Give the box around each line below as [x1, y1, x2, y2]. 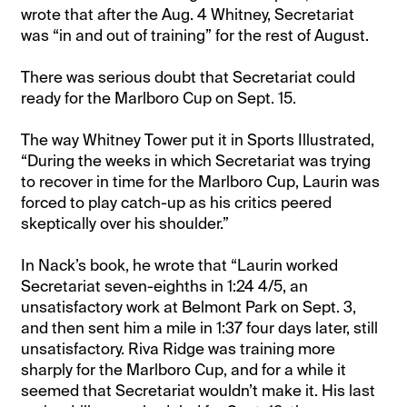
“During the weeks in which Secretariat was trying [21, 150, 372, 171]
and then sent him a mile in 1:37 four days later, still [21, 317, 379, 338]
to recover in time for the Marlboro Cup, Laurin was [21, 171, 381, 192]
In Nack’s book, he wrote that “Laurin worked [21, 254, 339, 275]
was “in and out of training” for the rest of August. [21, 25, 370, 45]
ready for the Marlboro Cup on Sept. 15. [21, 87, 297, 108]
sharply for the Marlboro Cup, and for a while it [21, 359, 347, 380]
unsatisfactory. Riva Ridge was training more [21, 338, 336, 359]
